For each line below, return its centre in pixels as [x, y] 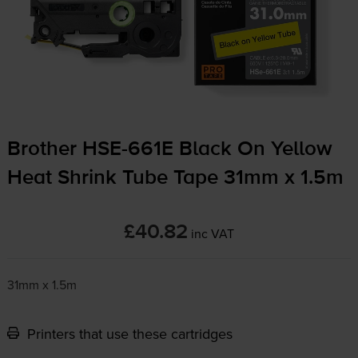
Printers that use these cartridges [127, 334]
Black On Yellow [253, 150]
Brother [44, 150]
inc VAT [213, 234]
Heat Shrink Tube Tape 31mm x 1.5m [175, 179]
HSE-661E [127, 150]
